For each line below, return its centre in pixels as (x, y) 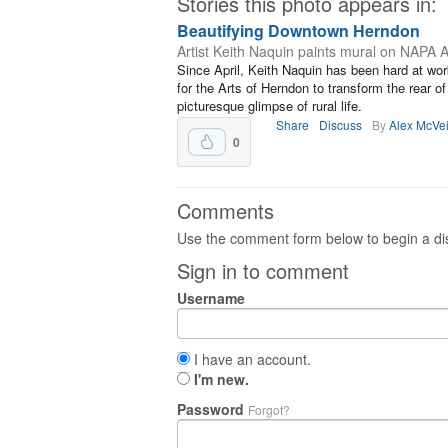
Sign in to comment (263, 270)
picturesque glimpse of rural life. (269, 105)
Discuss (340, 124)
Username (211, 298)
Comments (225, 210)
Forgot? (269, 409)
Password (212, 409)
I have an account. (250, 359)
